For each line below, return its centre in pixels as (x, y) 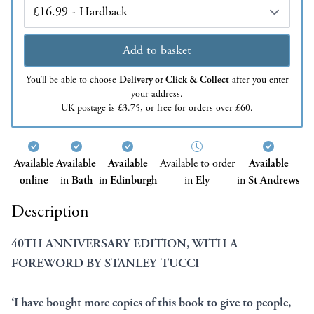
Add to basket (157, 50)
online (34, 181)
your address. (157, 94)
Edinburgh (133, 181)
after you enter (259, 80)
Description (50, 212)
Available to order (197, 164)
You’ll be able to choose (72, 80)
